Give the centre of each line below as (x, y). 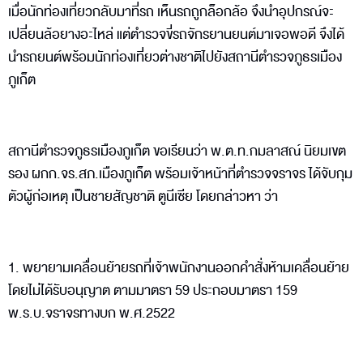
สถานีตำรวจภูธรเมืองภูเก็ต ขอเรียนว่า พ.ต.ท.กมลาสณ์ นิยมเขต (177, 151)
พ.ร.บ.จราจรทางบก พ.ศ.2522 (94, 313)
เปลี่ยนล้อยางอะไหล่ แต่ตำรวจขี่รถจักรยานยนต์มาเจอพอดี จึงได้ (176, 34)
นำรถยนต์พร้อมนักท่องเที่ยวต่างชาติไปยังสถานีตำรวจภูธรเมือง (175, 57)
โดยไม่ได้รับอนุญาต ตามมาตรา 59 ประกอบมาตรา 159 (153, 290)
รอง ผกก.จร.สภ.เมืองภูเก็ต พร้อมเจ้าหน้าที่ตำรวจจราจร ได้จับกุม (180, 173)
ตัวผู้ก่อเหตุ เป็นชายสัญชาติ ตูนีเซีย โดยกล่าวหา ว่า (143, 196)
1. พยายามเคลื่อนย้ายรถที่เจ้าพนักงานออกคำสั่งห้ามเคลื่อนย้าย (179, 267)
